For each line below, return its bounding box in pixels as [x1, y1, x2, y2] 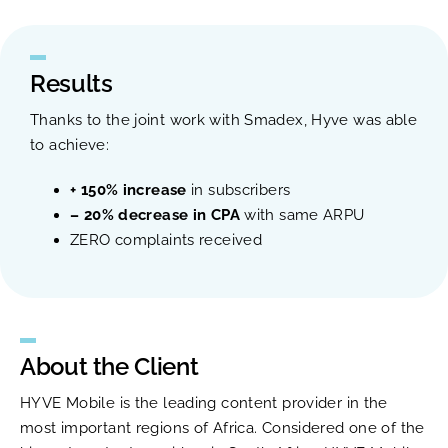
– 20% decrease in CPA [70, 206, 240, 225]
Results [30, 69, 113, 99]
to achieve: [30, 136, 110, 155]
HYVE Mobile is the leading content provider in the [20, 394, 388, 413]
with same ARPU [239, 206, 365, 225]
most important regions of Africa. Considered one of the [20, 419, 425, 438]
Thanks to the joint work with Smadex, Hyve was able [30, 111, 418, 130]
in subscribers [186, 181, 291, 200]
